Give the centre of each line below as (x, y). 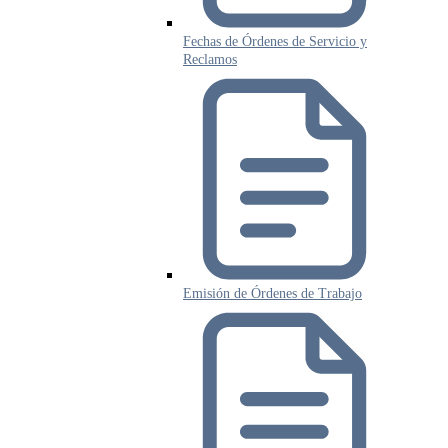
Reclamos (210, 60)
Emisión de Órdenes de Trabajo (272, 294)
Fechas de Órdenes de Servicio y (275, 42)
